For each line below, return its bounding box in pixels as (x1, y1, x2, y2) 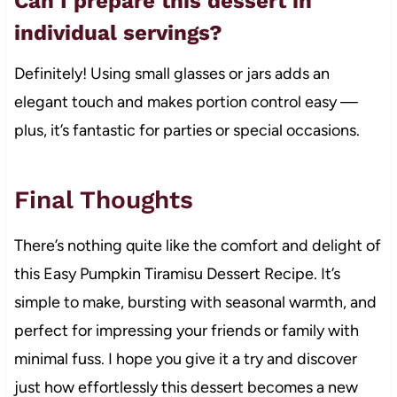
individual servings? (13, 20, 222, 46)
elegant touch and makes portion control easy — (13, 92, 358, 113)
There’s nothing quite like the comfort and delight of (13, 236, 381, 256)
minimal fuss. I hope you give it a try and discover (13, 349, 357, 370)
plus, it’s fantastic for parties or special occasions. (13, 121, 360, 141)
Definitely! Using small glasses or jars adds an (13, 64, 330, 84)
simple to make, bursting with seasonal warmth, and (13, 292, 377, 313)
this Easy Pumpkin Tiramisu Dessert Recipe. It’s (13, 264, 340, 284)
